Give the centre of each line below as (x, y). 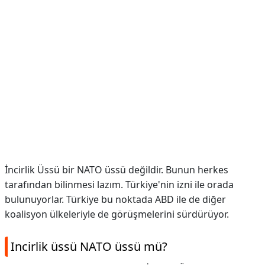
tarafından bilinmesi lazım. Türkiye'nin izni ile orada (119, 185)
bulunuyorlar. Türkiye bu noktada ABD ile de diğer (115, 199)
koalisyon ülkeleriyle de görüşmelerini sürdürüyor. (117, 214)
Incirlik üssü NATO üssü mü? (89, 246)
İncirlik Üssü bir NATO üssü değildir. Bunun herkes (117, 170)
